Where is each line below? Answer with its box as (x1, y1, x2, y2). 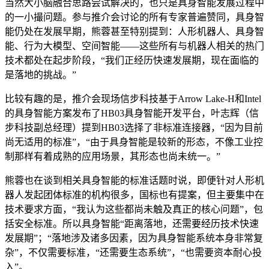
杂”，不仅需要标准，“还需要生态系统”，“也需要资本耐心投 (5, 247, 262, 258)
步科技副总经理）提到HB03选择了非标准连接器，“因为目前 (5, 122, 263, 133)
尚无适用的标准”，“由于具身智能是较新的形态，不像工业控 (5, 136, 263, 147)
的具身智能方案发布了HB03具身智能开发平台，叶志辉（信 (5, 107, 259, 118)
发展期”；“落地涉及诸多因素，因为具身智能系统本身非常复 (5, 232, 263, 243)
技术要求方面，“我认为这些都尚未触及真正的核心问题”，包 (5, 204, 263, 214)
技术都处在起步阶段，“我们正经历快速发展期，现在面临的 (5, 55, 259, 65)
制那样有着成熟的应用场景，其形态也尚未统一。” (5, 151, 220, 162)
